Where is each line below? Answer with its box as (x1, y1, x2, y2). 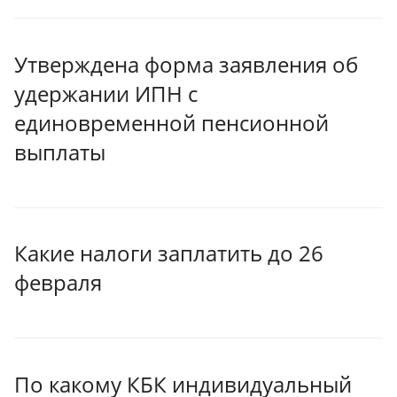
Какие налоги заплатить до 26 (14, 238, 323, 269)
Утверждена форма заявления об (14, 49, 358, 79)
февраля (14, 268, 102, 298)
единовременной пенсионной (14, 107, 329, 137)
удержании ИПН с (14, 78, 198, 108)
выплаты (14, 136, 105, 167)
